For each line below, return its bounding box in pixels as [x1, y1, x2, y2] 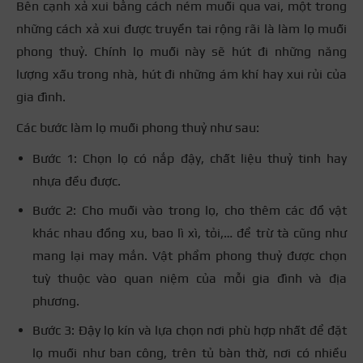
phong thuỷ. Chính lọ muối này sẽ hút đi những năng [16, 44, 347, 60]
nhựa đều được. [32, 173, 121, 190]
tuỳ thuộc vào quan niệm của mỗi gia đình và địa [32, 271, 347, 287]
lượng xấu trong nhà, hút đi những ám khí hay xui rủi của [16, 66, 347, 83]
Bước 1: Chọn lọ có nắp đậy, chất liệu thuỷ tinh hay [32, 151, 347, 167]
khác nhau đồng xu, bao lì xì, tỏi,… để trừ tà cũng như [32, 225, 347, 241]
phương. [32, 293, 79, 310]
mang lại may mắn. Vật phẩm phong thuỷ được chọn [32, 248, 347, 264]
